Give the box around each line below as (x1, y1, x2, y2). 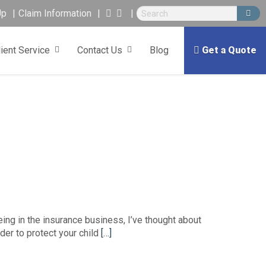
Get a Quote (202, 45, 256, 56)
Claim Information (18, 8, 91, 19)
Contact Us (77, 45, 122, 56)
